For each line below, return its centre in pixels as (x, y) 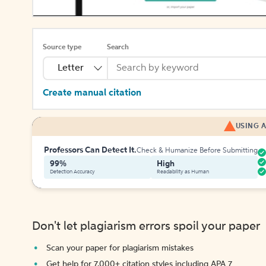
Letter (71, 68)
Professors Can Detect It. (90, 150)
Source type (62, 47)
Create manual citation (92, 93)
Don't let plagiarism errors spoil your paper (146, 227)
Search (118, 47)
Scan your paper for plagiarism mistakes (120, 248)
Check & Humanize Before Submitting (197, 151)
